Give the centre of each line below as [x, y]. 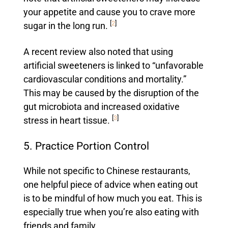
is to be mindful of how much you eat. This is [112, 198]
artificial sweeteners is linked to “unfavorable [113, 65]
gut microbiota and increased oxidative [101, 107]
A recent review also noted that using [98, 52]
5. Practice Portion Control [86, 146]
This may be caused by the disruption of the [111, 93]
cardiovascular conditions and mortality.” [105, 79]
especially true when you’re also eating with [111, 212]
